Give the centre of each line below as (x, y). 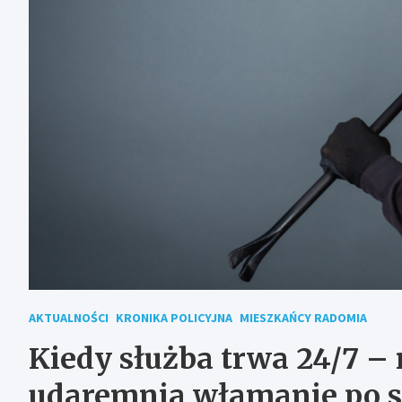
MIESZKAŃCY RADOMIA (303, 317)
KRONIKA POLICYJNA (174, 317)
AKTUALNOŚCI (69, 317)
